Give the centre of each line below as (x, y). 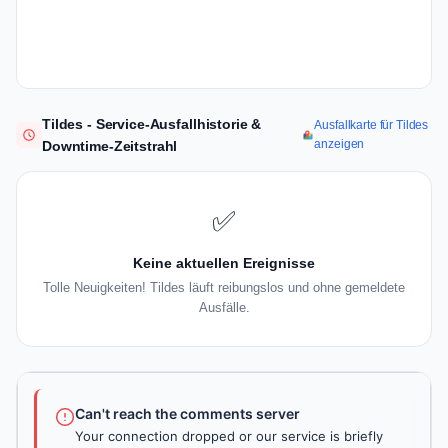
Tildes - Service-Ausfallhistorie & (152, 124)
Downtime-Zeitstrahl (110, 146)
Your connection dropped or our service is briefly (229, 436)
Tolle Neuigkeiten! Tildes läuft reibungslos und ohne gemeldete (224, 288)
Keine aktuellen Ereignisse (224, 263)
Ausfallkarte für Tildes (371, 125)
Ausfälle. (224, 308)
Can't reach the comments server (187, 414)
